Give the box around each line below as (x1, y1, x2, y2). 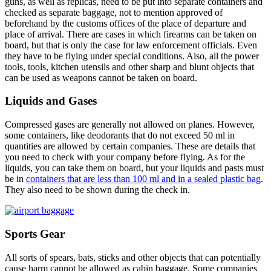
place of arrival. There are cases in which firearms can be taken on (5, 28, 256, 39)
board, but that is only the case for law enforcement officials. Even (5, 39, 257, 50)
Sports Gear (5, 227, 65, 240)
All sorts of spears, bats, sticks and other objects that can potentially (5, 252, 261, 263)
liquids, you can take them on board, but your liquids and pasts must (5, 163, 264, 174)
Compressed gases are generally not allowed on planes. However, (5, 119, 255, 130)
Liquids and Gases (5, 94, 97, 108)
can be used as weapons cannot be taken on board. (5, 72, 197, 83)
